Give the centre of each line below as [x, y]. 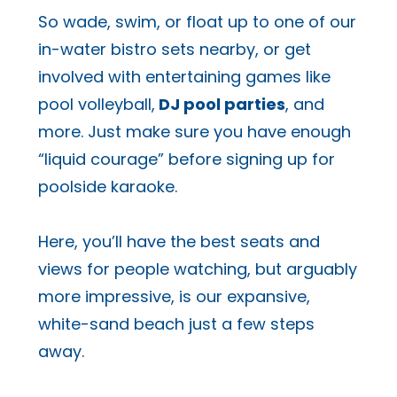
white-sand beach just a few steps [176, 324]
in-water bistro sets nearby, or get [174, 49]
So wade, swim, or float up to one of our [197, 21]
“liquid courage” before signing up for [186, 159]
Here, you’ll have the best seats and [179, 242]
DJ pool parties [220, 104]
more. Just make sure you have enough [194, 131]
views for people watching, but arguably [197, 269]
